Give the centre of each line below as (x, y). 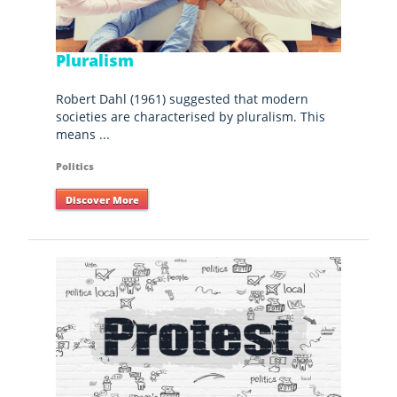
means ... (83, 134)
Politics (75, 167)
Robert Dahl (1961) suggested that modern (183, 98)
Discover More (102, 199)
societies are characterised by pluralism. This (191, 116)
